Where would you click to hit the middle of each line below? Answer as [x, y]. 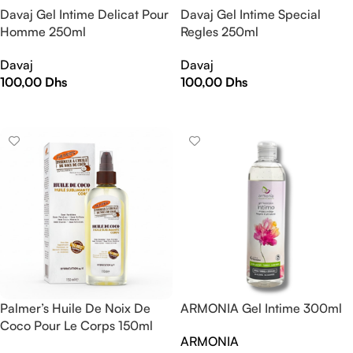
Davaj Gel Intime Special [251, 14]
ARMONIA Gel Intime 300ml [261, 308]
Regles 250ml [219, 32]
